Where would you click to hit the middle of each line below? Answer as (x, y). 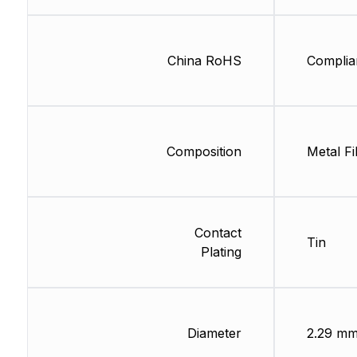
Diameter (214, 333)
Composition (204, 152)
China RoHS (204, 61)
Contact (218, 233)
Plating (221, 252)
